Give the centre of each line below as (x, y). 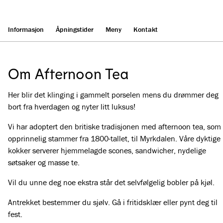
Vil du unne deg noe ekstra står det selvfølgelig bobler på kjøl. (111, 182)
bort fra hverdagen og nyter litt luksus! (72, 107)
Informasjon (26, 29)
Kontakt (146, 29)
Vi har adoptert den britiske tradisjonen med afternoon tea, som (114, 126)
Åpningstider (75, 29)
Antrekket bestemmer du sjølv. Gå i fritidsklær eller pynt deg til (113, 202)
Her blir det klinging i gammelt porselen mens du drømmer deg (113, 95)
